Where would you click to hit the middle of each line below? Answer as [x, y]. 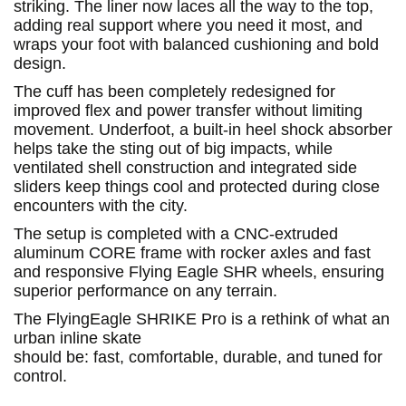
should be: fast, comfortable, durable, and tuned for [198, 357]
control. [40, 376]
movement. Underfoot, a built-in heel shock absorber [203, 129]
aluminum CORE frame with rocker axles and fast [192, 252]
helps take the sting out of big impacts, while [173, 148]
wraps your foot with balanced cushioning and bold [196, 44]
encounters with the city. [101, 205]
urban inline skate [77, 338]
